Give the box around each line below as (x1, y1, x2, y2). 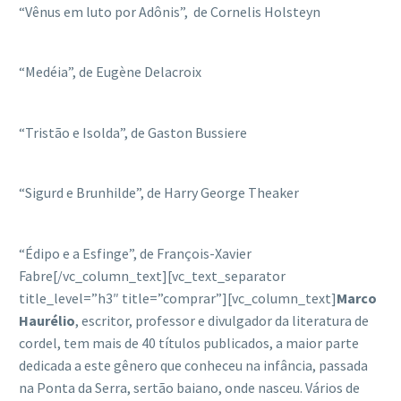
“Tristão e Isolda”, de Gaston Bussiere (19, 123, 247, 141)
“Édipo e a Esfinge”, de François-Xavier (19, 243, 252, 262)
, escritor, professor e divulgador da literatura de (75, 311, 369, 329)
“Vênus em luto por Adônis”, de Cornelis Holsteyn (19, 2, 320, 21)
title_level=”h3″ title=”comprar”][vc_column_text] (19, 288, 337, 307)
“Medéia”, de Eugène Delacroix (19, 63, 204, 81)
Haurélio (19, 311, 75, 329)
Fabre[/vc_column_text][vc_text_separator (19, 266, 286, 285)
